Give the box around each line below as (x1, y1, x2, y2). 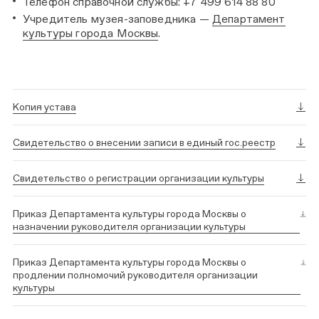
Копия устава (13, 101, 76, 113)
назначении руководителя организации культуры (13, 221, 246, 232)
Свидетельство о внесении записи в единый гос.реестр (13, 137, 276, 148)
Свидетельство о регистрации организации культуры (13, 172, 264, 184)
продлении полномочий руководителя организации (13, 269, 258, 281)
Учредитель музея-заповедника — (23, 12, 212, 26)
